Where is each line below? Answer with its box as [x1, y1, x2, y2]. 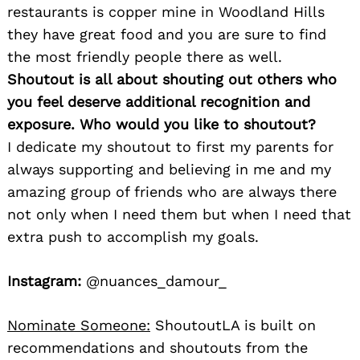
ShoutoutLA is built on [150, 317, 316, 334]
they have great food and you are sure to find [7, 26, 326, 43]
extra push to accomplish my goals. [7, 228, 259, 246]
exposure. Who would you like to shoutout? [7, 116, 316, 133]
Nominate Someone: [7, 317, 150, 334]
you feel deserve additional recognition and [7, 93, 310, 111]
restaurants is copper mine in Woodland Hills [7, 3, 325, 21]
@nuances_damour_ [81, 272, 227, 290]
